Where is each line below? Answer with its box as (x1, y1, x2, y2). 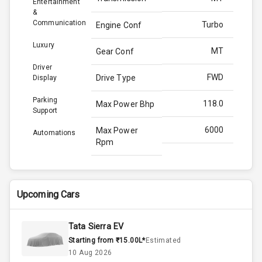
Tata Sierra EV (68, 222, 124, 232)
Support (33, 106, 57, 115)
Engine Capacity (95, 240, 156, 250)
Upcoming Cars (17, 189, 80, 201)
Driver (33, 63, 52, 72)
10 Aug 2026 (68, 249, 112, 257)
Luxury (33, 41, 54, 50)
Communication (33, 19, 86, 27)
